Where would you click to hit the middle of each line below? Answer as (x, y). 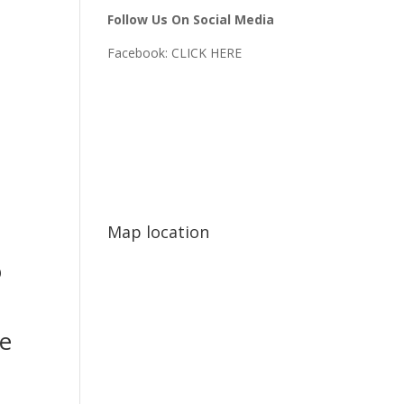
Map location (159, 232)
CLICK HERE (207, 53)
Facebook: (140, 53)
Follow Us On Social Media (191, 19)
